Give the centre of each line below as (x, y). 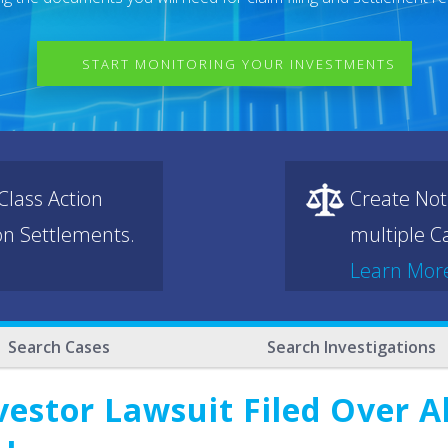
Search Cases (59, 347)
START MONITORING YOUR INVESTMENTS (238, 64)
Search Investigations (351, 347)
